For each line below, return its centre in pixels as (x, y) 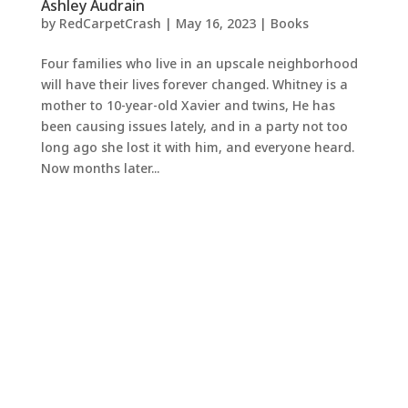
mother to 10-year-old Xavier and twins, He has (188, 105)
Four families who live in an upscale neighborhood (199, 63)
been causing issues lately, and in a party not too (194, 126)
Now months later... (100, 168)
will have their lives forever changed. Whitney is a (194, 84)
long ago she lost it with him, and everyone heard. (197, 147)
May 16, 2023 (215, 23)
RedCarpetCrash (110, 23)
